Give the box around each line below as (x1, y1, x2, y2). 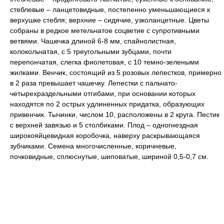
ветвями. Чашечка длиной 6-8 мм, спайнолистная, (10, 37, 176, 45)
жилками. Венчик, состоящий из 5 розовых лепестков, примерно (10, 68, 221, 76)
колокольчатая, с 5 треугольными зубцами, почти (10, 47, 171, 55)
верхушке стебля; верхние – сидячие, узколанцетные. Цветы (10, 16, 209, 24)
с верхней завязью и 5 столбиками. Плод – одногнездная (10, 121, 198, 129)
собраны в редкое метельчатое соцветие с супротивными (10, 26, 199, 34)
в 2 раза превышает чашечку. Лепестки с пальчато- (10, 79, 177, 87)
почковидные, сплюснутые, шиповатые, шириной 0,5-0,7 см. (10, 152, 208, 160)
